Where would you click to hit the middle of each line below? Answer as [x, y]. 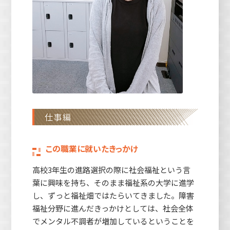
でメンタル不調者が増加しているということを [113, 221]
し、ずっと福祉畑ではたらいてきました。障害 [113, 195]
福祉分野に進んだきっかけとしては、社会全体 [113, 208]
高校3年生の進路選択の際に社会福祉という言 [111, 169]
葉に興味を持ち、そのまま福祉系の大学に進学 [113, 182]
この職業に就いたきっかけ [92, 148]
